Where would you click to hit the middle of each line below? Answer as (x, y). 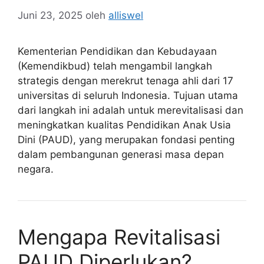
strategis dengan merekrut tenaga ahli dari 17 (126, 80)
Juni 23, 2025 (50, 15)
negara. (36, 169)
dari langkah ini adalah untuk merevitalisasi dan (131, 110)
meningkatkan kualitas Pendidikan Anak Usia (124, 125)
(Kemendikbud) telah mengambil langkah (115, 66)
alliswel (126, 15)
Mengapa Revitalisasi (119, 237)
